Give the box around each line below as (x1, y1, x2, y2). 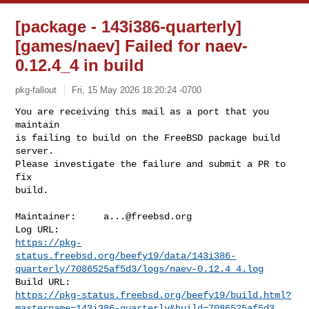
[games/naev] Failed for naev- (15, 37, 248, 55)
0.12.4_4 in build (15, 56, 145, 74)
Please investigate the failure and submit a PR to (15, 158, 286, 170)
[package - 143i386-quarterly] (15, 17, 242, 36)
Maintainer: (15, 210, 104, 222)
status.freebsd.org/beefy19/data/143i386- (15, 250, 237, 261)
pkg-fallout (15, 84, 57, 95)
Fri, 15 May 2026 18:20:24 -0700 (72, 84, 202, 95)
